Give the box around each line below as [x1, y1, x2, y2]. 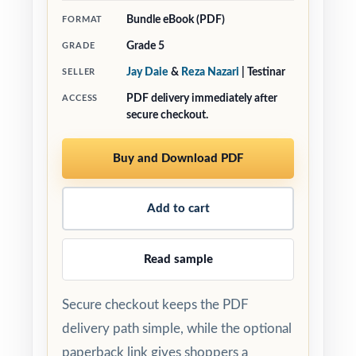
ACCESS [62, 94, 99, 103]
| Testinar [239, 67, 285, 78]
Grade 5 [126, 41, 164, 52]
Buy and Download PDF [113, 153, 243, 164]
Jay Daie [126, 67, 168, 78]
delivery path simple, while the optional [62, 322, 292, 335]
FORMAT [62, 15, 103, 24]
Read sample [143, 253, 213, 265]
